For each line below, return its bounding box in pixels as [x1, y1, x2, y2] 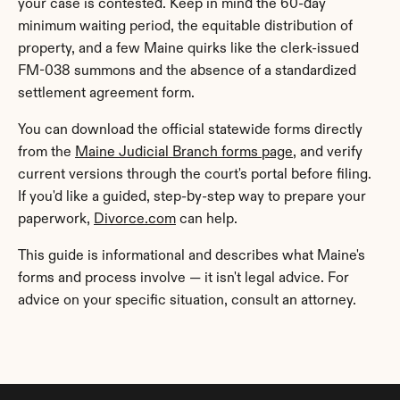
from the [18, 146, 75, 160]
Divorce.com [94, 212, 176, 227]
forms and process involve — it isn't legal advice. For [18, 271, 349, 286]
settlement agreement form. [18, 87, 195, 101]
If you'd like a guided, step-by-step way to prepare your [18, 190, 366, 204]
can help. [176, 212, 237, 227]
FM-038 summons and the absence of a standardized [18, 64, 356, 79]
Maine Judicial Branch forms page [75, 146, 293, 160]
